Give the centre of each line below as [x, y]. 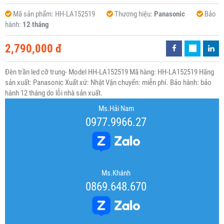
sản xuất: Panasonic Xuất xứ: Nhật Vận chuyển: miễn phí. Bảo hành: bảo [108, 83]
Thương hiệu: [134, 14]
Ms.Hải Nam [116, 109]
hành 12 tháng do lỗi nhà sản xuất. [54, 93]
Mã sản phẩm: [34, 14]
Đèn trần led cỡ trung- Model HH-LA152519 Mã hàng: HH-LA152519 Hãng [109, 72]
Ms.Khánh [116, 173]
